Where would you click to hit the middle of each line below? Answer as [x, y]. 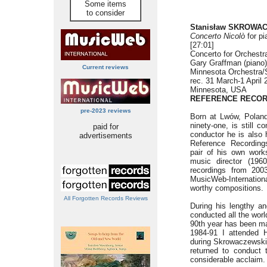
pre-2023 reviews [105, 111]
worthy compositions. [227, 188]
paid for [105, 127]
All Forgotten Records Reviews [105, 198]
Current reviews [105, 67]
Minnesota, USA [218, 90]
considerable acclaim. [228, 260]
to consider [105, 13]
